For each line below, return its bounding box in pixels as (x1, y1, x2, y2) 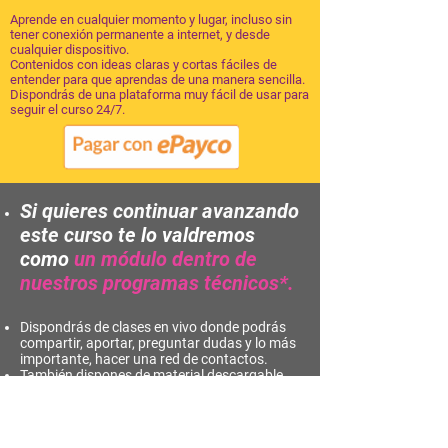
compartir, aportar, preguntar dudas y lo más (20, 335, 296, 351)
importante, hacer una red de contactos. (20, 351, 268, 367)
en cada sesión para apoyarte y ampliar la (20, 383, 277, 399)
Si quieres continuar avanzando (20, 199, 299, 223)
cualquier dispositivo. (10, 42, 129, 57)
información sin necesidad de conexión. (20, 399, 263, 415)
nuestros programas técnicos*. (20, 271, 294, 295)
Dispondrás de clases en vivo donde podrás (20, 319, 286, 335)
